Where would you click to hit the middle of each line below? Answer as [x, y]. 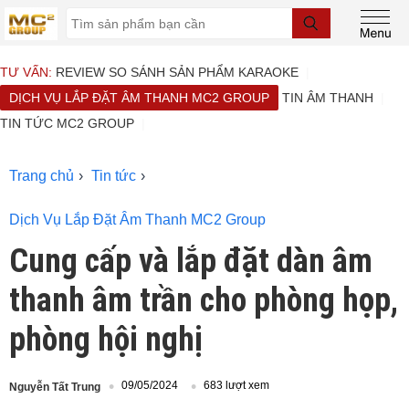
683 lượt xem [236, 386]
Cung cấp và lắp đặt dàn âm [191, 261]
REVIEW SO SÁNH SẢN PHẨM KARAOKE [177, 72]
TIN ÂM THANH [328, 98]
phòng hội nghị [106, 340]
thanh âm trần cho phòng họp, [204, 300]
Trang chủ [42, 176]
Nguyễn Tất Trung [55, 387]
